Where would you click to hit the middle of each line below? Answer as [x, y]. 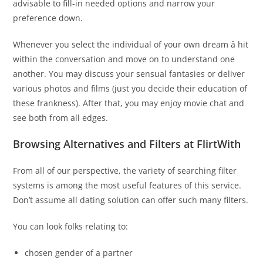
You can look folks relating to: [71, 227]
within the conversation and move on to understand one [124, 59]
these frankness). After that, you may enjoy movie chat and [129, 103]
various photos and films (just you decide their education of [130, 89]
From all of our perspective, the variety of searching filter [125, 171]
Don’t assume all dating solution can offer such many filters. [131, 200]
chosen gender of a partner [79, 253]
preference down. [48, 18]
